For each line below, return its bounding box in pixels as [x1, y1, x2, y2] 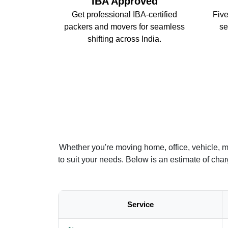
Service [127, 199, 154, 209]
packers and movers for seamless [64, 22, 185, 31]
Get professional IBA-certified [72, 10, 177, 19]
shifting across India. [88, 34, 161, 43]
